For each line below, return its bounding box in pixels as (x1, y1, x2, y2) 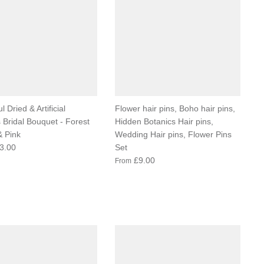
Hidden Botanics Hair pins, (114, 116, 213, 126)
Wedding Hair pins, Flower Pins (114, 129, 232, 139)
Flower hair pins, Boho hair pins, (114, 103, 235, 113)
